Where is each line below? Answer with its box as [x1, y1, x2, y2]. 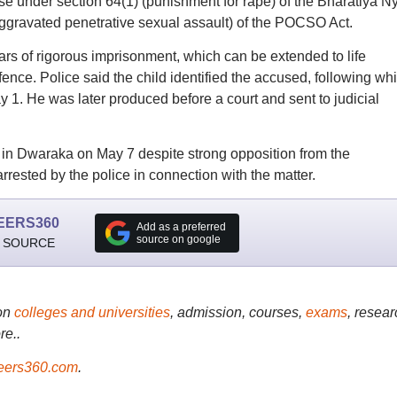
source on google [136, 232, 221, 245]
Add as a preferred [136, 220, 226, 233]
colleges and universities [13, 305, 170, 320]
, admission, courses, [169, 305, 306, 320]
